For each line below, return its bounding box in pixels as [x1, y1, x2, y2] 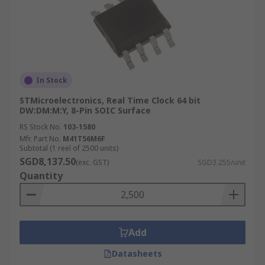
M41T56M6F [63, 134, 105, 144]
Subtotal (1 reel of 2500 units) [20, 143, 118, 153]
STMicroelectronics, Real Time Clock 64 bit [20, 95, 201, 106]
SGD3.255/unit [198, 157, 245, 167]
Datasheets [111, 248, 162, 259]
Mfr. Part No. [20, 134, 61, 144]
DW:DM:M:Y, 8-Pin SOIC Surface [20, 105, 151, 116]
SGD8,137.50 [20, 155, 76, 168]
